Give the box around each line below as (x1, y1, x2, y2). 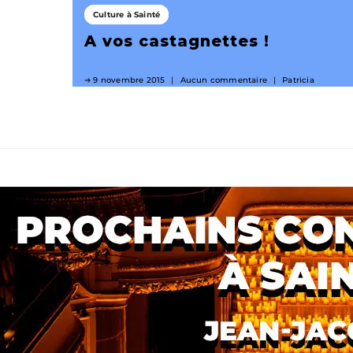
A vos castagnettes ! (84, 32, 269, 51)
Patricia (282, 75, 314, 86)
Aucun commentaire (180, 75, 268, 86)
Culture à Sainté (93, 9, 161, 20)
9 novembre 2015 (93, 75, 165, 86)
